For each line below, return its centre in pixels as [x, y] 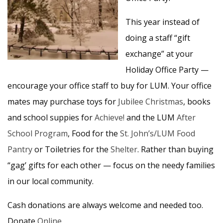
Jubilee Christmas [151, 102]
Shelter [124, 149]
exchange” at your [159, 54]
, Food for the [94, 133]
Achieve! [110, 117]
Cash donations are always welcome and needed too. [105, 205]
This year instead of [163, 22]
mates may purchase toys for [63, 102]
